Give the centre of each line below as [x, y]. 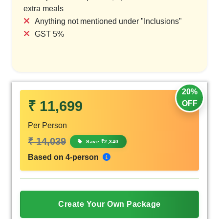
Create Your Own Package [109, 204]
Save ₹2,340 [101, 141]
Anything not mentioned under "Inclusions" [108, 21]
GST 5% [49, 34]
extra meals [44, 8]
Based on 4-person [64, 157]
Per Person [47, 125]
